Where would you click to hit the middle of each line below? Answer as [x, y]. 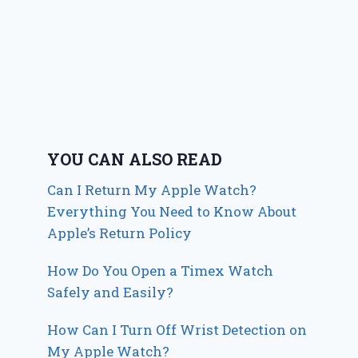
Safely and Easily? [111, 292]
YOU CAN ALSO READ [135, 159]
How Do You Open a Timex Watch [161, 271]
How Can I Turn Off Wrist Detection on [177, 330]
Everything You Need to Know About [172, 212]
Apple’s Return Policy [120, 233]
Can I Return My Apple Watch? [152, 190]
